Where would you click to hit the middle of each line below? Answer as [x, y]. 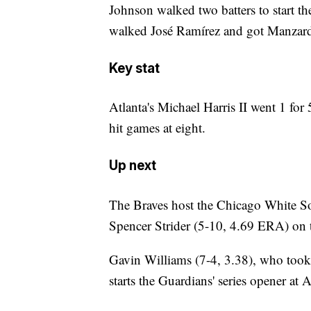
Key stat [134, 68]
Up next [133, 166]
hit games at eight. [157, 128]
